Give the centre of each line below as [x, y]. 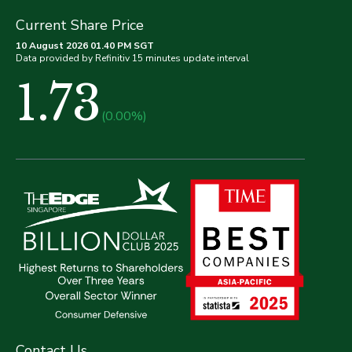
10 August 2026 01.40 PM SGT [85, 46]
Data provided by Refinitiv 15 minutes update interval [132, 59]
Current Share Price [80, 26]
